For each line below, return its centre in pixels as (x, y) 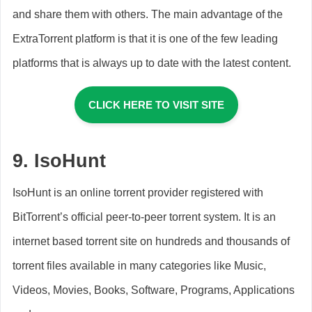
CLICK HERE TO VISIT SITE (156, 104)
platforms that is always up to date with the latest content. (152, 63)
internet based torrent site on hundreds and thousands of (151, 241)
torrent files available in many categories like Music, (139, 265)
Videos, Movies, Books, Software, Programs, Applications (154, 290)
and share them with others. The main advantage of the (148, 14)
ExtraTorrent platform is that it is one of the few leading (145, 38)
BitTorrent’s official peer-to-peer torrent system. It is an (144, 217)
